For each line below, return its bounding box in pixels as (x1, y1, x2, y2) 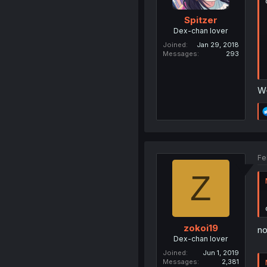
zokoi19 (183, 222, 218, 234)
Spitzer (184, 14, 218, 26)
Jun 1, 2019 (202, 248, 239, 257)
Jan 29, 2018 (196, 41, 239, 49)
